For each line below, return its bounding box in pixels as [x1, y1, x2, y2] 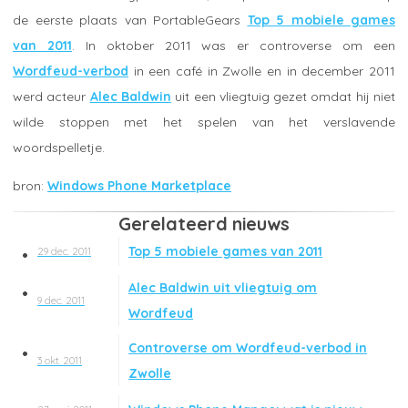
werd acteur [13, 87, 90, 105]
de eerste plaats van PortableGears [13, 11, 248, 28]
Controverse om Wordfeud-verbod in [128, 340, 367, 357]
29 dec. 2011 [37, 245, 91, 259]
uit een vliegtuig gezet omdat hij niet [170, 87, 396, 105]
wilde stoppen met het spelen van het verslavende [13, 113, 395, 130]
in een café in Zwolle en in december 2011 [128, 62, 395, 79]
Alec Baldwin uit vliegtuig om [128, 280, 317, 297]
